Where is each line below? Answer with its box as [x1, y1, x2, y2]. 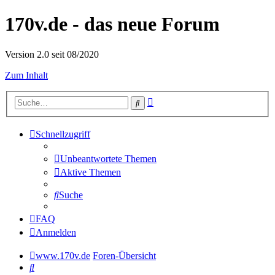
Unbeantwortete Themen [60, 153, 157, 165]
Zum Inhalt [5, 69, 48, 80]
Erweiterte [153, 95, 193, 106]
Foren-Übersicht [93, 250, 156, 261]
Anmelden [36, 227, 76, 238]
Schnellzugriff [36, 129, 90, 140]
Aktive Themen [60, 167, 121, 178]
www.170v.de [36, 250, 90, 261]
